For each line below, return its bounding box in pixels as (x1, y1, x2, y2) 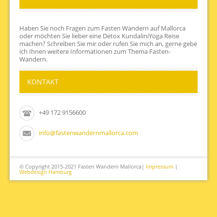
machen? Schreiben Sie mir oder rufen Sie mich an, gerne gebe (19, 39, 197, 48)
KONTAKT (27, 77, 59, 86)
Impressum (146, 163, 173, 170)
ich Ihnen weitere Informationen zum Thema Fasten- (19, 47, 170, 56)
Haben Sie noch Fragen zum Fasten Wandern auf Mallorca (19, 24, 186, 32)
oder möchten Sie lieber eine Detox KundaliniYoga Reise (19, 31, 179, 40)
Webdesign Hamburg (19, 168, 72, 175)
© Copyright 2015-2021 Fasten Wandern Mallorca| (19, 163, 146, 170)
